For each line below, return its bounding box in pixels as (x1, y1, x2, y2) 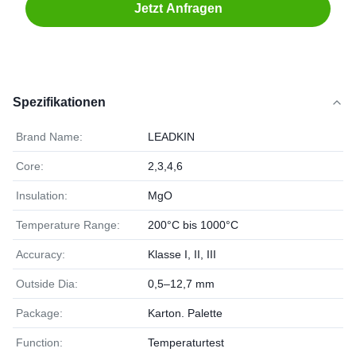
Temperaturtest (148, 336, 224, 349)
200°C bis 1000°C (148, 219, 238, 231)
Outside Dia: (16, 277, 78, 290)
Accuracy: (16, 248, 65, 261)
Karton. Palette (148, 307, 222, 319)
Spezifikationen (13, 95, 106, 109)
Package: (16, 307, 63, 319)
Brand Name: (16, 130, 83, 143)
